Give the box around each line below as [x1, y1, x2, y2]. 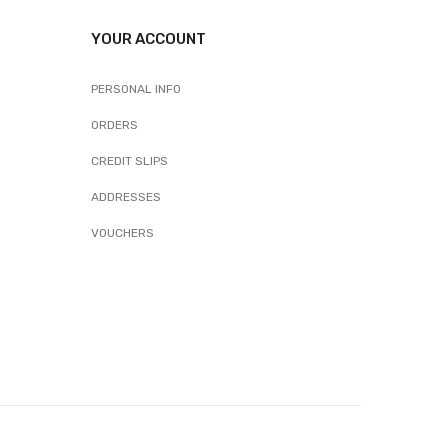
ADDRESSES [91, 189, 161, 204]
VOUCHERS [91, 225, 154, 240]
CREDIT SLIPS [91, 153, 168, 168]
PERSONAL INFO [91, 81, 181, 96]
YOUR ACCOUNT [91, 29, 206, 48]
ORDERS [91, 117, 138, 132]
